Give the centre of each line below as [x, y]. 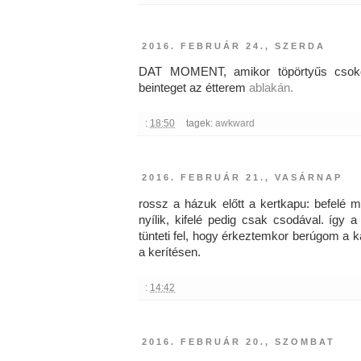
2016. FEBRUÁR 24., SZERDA [234, 46]
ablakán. [271, 88]
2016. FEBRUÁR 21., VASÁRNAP [242, 178]
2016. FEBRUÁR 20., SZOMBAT [239, 341]
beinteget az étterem [194, 88]
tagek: [200, 124]
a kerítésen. [170, 252]
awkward [234, 124]
